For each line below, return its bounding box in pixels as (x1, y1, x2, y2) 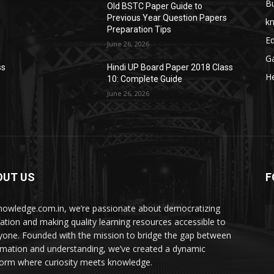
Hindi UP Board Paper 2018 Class (107, 62, 234, 72)
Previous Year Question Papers (107, 13, 228, 23)
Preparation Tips (107, 24, 172, 34)
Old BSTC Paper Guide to (107, 1, 203, 11)
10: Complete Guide (107, 74, 183, 84)
